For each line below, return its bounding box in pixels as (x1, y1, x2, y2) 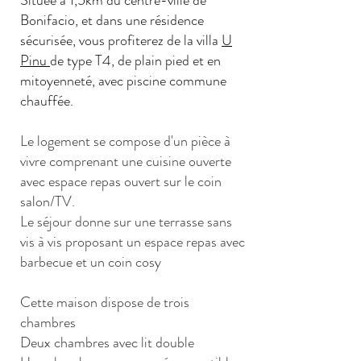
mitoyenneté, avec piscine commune (20, 70, 226, 91)
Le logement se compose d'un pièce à (20, 131, 230, 151)
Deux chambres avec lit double (20, 332, 194, 353)
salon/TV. (20, 191, 75, 212)
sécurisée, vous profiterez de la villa (20, 30, 222, 51)
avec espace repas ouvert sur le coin (20, 171, 222, 192)
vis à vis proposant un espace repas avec (20, 231, 245, 252)
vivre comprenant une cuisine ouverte (20, 151, 231, 172)
